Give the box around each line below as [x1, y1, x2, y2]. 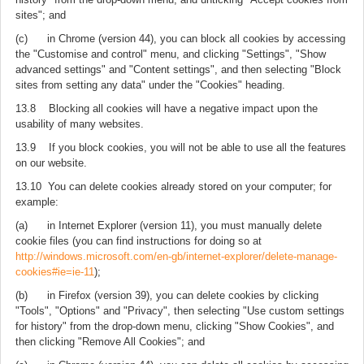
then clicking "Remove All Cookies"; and [15, 336, 205, 348]
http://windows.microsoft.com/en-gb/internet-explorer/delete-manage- [15, 250, 337, 262]
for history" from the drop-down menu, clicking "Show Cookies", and [15, 320, 334, 332]
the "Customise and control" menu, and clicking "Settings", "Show [15, 48, 326, 60]
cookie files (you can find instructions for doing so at [15, 235, 262, 247]
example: [15, 196, 58, 208]
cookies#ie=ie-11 [15, 266, 94, 278]
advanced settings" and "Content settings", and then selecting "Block [15, 63, 341, 76]
